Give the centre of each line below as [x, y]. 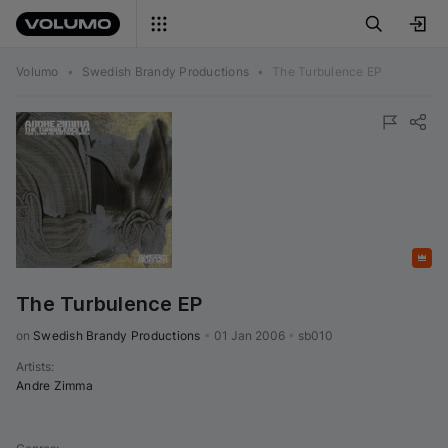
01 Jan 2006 [249, 335]
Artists [33, 366]
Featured [387, 258]
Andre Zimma [54, 385]
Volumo [37, 71]
